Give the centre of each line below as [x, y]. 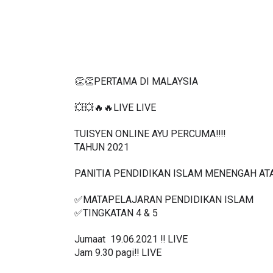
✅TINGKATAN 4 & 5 [116, 224]
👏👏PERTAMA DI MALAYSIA [136, 92]
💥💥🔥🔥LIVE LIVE [116, 118]
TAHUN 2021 [102, 158]
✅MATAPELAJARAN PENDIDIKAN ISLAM [165, 210]
